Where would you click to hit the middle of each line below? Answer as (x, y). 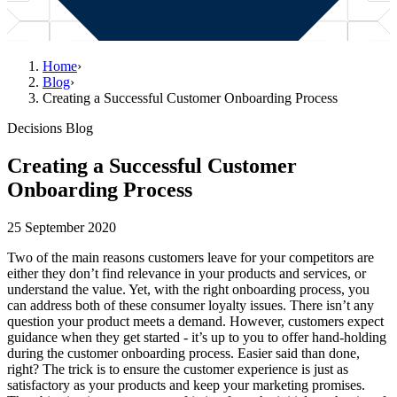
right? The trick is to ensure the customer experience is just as (178, 369)
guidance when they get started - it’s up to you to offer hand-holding (197, 337)
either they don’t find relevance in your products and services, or (187, 273)
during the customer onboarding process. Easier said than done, (183, 353)
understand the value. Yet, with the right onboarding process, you (188, 289)
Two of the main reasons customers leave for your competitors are (191, 257)
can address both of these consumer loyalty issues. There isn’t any (191, 305)
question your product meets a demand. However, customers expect (195, 321)
